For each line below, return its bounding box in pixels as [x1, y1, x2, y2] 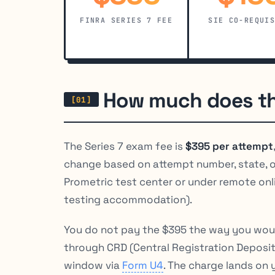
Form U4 [122, 258, 163, 272]
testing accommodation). [64, 192, 192, 206]
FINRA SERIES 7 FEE [80, 15, 173, 25]
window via [64, 258, 122, 272]
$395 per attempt [185, 139, 273, 153]
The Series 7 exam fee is [64, 139, 185, 153]
